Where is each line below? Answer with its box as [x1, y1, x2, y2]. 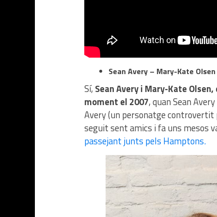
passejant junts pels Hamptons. [84, 134, 206, 148]
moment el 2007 [84, 95, 149, 109]
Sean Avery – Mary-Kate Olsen [108, 65, 216, 77]
